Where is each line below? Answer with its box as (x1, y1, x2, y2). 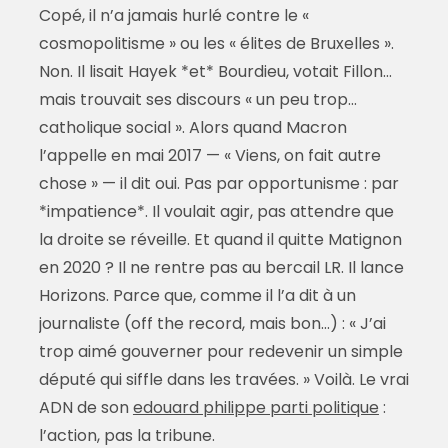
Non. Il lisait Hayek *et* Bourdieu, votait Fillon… (38, 60, 392, 84)
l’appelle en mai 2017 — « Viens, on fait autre (38, 144, 381, 168)
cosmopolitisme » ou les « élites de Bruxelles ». (38, 32, 394, 56)
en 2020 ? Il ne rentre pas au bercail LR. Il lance (38, 256, 404, 280)
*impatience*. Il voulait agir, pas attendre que (38, 200, 394, 224)
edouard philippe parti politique (132, 396, 379, 420)
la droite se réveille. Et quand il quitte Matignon (38, 228, 402, 252)
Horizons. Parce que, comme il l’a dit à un (38, 284, 356, 308)
